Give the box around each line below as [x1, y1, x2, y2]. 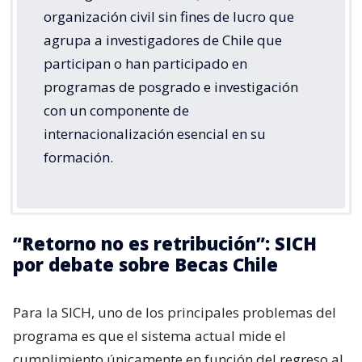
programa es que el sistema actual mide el [13, 326, 286, 346]
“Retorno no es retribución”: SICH [13, 231, 317, 256]
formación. [44, 148, 113, 167]
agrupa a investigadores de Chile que [44, 31, 282, 50]
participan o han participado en [44, 54, 247, 74]
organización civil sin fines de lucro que [44, 7, 294, 27]
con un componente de [44, 101, 189, 120]
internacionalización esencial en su [44, 124, 266, 144]
